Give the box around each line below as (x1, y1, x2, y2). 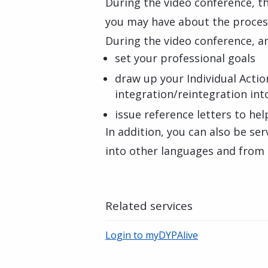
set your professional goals (115, 51, 255, 65)
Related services (105, 198, 193, 214)
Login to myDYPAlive (105, 229, 198, 242)
